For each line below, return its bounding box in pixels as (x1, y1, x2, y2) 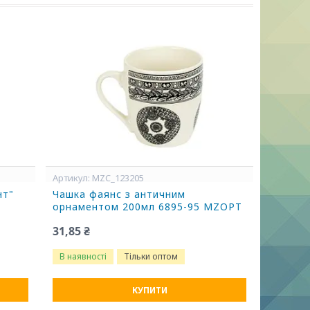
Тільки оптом (124, 250, 179, 262)
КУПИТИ (131, 284, 167, 296)
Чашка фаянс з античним (53, 188, 186, 201)
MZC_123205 (92, 172, 145, 184)
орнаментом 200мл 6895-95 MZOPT (53, 200, 243, 213)
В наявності (60, 250, 107, 262)
